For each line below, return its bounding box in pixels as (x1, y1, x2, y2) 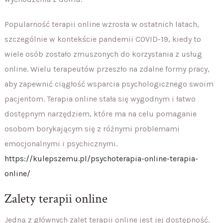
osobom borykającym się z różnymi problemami (4, 123, 180, 133)
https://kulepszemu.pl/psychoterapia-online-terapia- (4, 153, 198, 163)
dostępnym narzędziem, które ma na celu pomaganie (4, 109, 197, 118)
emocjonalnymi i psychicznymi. (4, 138, 117, 148)
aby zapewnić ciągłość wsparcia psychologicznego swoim (4, 79, 214, 89)
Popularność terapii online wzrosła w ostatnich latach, (4, 19, 199, 29)
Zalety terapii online (4, 190, 108, 207)
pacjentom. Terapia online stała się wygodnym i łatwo (4, 94, 196, 104)
